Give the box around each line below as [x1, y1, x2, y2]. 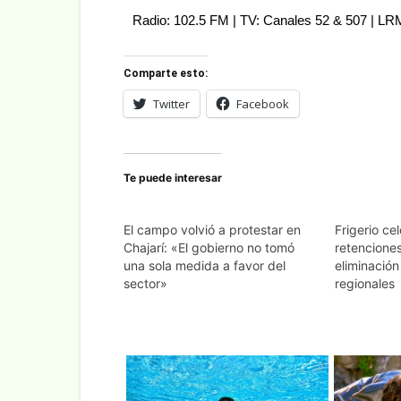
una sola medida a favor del [124, 257, 286, 273]
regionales [335, 275, 396, 291]
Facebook [236, 95, 289, 112]
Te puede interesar [124, 170, 222, 184]
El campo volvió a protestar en [124, 221, 301, 237]
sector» [124, 275, 167, 291]
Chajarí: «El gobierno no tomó [124, 239, 294, 255]
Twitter [153, 95, 190, 112]
